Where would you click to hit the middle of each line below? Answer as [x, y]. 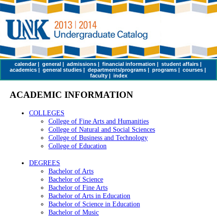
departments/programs [117, 70]
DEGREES [45, 163]
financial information [129, 64]
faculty [99, 76]
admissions [81, 64]
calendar [25, 64]
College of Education [77, 146]
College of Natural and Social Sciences [102, 130]
